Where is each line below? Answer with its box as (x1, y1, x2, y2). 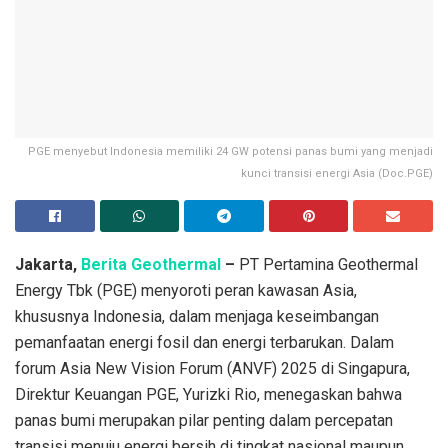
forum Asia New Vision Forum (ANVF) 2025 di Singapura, (15, 359, 410, 379)
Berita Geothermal (81, 255, 221, 275)
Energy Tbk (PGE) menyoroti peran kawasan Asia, (15, 281, 357, 301)
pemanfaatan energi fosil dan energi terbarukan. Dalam (15, 333, 394, 353)
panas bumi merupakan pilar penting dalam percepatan (15, 411, 393, 431)
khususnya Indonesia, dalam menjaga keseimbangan (15, 307, 379, 327)
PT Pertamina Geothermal (235, 255, 418, 275)
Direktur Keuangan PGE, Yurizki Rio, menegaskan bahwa (15, 385, 402, 405)
